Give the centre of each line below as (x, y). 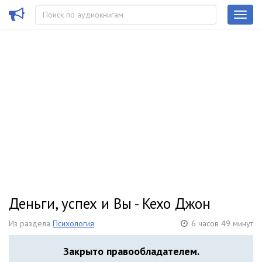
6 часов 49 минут (222, 223)
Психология (73, 223)
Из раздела (31, 223)
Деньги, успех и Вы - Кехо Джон (110, 204)
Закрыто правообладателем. (131, 251)
